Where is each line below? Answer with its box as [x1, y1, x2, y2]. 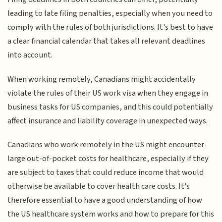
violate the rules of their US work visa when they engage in [7, 87, 209, 99]
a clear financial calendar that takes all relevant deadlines [7, 35, 206, 48]
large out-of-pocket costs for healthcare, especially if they [7, 153, 209, 165]
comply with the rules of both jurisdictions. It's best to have [7, 21, 214, 34]
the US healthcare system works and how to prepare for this [7, 208, 215, 221]
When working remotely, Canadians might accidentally [7, 73, 196, 85]
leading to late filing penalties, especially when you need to [7, 7, 213, 20]
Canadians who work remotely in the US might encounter [7, 139, 205, 151]
